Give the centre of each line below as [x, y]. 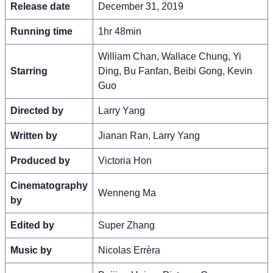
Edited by [32, 225]
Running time [41, 31]
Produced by [40, 160]
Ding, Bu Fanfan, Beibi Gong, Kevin [175, 71]
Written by [34, 135]
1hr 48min [120, 31]
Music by [31, 250]
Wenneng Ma [127, 193]
